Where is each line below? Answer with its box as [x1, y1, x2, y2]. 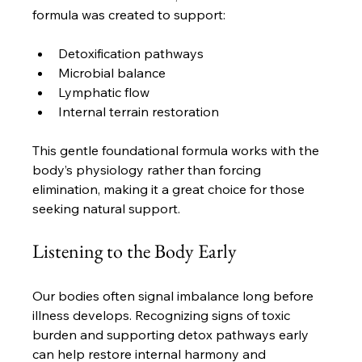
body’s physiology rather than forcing [32, 162, 265, 179]
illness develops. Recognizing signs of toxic [32, 307, 294, 324]
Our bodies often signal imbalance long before [32, 288, 318, 305]
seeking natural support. [32, 200, 181, 217]
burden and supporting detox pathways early [32, 326, 313, 343]
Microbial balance [58, 65, 166, 82]
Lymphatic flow [58, 84, 150, 101]
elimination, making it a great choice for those [32, 181, 309, 198]
